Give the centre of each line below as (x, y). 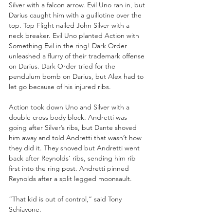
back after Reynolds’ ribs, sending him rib (73, 158)
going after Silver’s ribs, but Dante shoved (74, 127)
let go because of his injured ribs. (60, 86)
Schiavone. (25, 209)
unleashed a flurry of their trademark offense (78, 56)
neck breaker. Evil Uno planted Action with (75, 35)
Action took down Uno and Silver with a (70, 107)
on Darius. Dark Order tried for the (63, 66)
